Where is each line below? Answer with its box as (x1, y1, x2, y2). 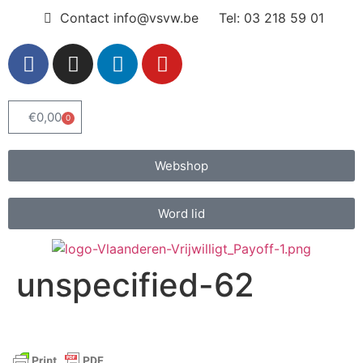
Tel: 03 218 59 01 (218, 10, 324, 26)
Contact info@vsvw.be (59, 10, 199, 26)
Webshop (155, 158, 208, 173)
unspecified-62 (16, 264, 254, 305)
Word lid (158, 206, 205, 221)
